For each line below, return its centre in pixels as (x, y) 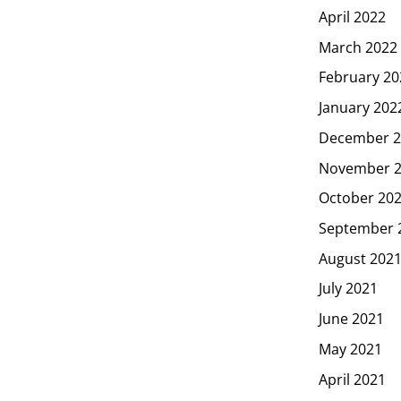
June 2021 (351, 318)
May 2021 (350, 349)
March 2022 (358, 47)
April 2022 (352, 17)
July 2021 (348, 289)
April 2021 (352, 379)
